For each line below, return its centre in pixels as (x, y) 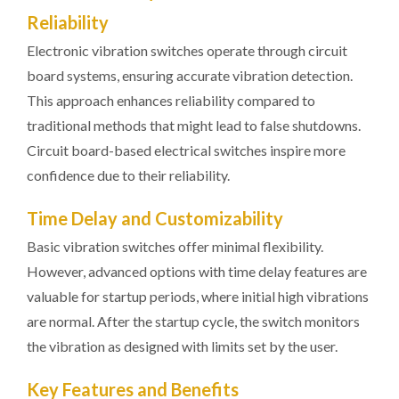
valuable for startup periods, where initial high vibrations (198, 296)
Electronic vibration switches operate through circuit (187, 50)
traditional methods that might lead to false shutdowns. (194, 125)
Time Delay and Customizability (155, 218)
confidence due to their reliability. (128, 175)
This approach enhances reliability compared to (171, 100)
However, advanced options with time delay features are (197, 271)
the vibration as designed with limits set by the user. (182, 346)
